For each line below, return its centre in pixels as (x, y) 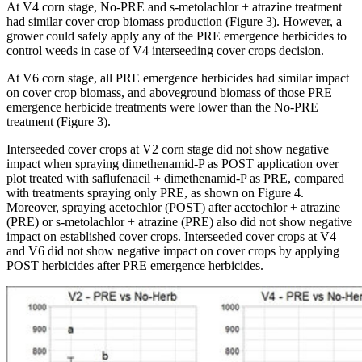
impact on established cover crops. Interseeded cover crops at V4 (171, 236)
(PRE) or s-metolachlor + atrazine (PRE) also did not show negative (179, 222)
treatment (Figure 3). (59, 122)
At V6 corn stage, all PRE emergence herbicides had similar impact (178, 78)
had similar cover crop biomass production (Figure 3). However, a (174, 21)
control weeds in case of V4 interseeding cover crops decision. (165, 51)
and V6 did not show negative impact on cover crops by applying (173, 251)
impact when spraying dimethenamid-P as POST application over (173, 164)
